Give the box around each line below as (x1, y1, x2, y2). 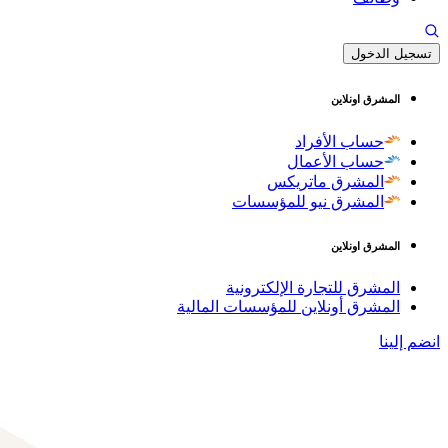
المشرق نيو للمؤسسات (232, 192, 384, 210)
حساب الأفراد (295, 132, 384, 150)
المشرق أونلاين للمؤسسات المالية (177, 297, 400, 315)
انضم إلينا (379, 332, 440, 350)
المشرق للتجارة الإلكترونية (226, 278, 400, 296)
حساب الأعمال (287, 152, 384, 170)
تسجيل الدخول (351, 46, 432, 61)
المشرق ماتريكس (267, 172, 384, 190)
